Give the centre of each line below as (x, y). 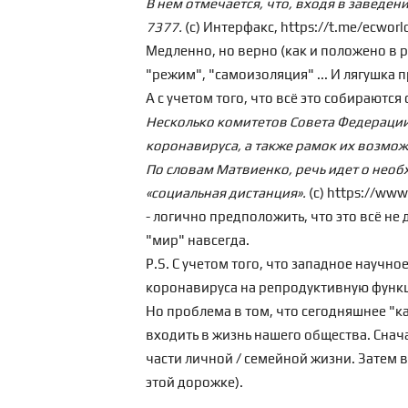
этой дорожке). (194, 382)
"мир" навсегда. (198, 240)
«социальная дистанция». (226, 193)
